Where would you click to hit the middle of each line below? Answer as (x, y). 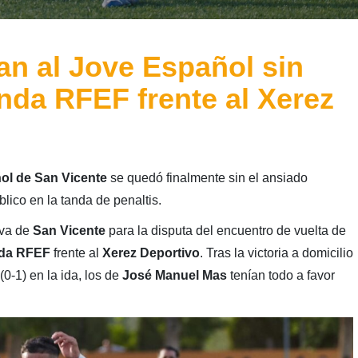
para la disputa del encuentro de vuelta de (225, 230)
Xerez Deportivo (151, 253)
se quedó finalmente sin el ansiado (207, 177)
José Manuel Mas (174, 275)
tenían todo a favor (280, 275)
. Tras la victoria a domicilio (276, 253)
